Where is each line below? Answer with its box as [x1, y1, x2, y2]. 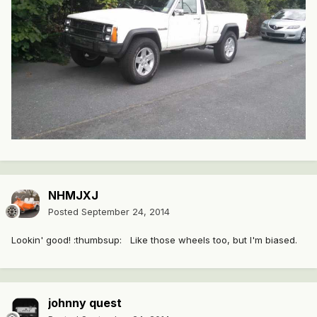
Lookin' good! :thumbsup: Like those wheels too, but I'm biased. [11, 234, 297, 246]
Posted [48, 206, 81, 218]
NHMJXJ [48, 188, 98, 203]
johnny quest [48, 296, 122, 311]
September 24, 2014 [81, 206, 170, 218]
